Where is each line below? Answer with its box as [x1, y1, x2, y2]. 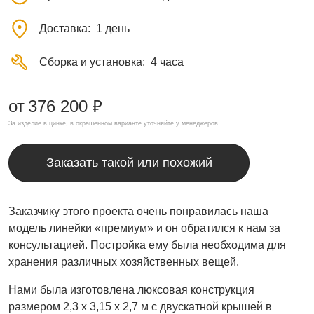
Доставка [39, 22, 88, 34]
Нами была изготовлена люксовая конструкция [8, 284, 254, 296]
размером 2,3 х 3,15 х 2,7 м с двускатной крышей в [8, 301, 272, 313]
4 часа [151, 56, 184, 68]
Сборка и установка [39, 56, 142, 68]
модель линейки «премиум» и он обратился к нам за [8, 222, 280, 234]
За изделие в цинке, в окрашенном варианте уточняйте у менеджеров [8, 120, 218, 127]
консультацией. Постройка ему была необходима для [8, 239, 286, 251]
